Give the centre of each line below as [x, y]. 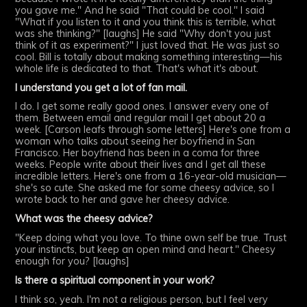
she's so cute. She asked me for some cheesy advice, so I [145, 188]
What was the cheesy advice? [84, 219]
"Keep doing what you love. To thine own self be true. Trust [151, 237]
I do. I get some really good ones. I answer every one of [142, 107]
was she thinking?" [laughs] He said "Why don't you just [143, 33]
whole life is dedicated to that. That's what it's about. [137, 68]
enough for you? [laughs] [73, 261]
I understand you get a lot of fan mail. [101, 87]
